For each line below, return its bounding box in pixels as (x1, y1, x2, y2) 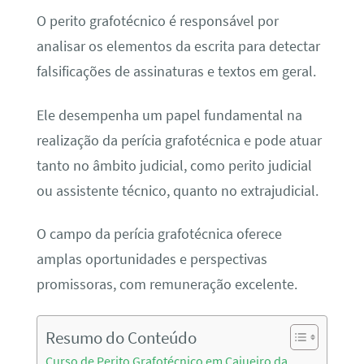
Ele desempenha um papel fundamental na (36, 106, 302, 124)
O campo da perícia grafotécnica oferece (36, 225, 282, 244)
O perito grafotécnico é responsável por (36, 12, 279, 31)
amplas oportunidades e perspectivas (36, 250, 267, 269)
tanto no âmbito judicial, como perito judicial (36, 156, 312, 175)
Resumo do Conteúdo (45, 327, 197, 349)
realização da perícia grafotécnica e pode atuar (36, 131, 322, 149)
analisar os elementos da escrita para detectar (36, 37, 320, 56)
